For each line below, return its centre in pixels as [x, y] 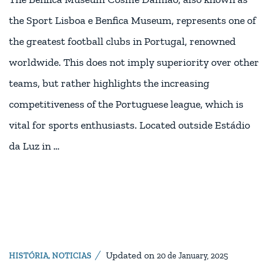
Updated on [131, 255]
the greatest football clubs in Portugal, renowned [122, 42]
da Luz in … [34, 146]
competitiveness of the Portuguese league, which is [126, 104]
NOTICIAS [72, 256]
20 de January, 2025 [192, 256]
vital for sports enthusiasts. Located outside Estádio [130, 125]
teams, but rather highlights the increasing [109, 83]
